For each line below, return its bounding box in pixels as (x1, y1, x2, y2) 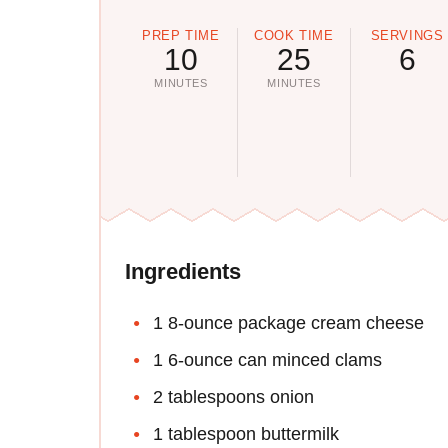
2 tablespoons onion (153, 387, 314, 408)
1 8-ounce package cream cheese (153, 313, 424, 334)
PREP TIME (142, 27, 220, 43)
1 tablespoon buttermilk (153, 424, 339, 445)
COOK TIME (254, 27, 334, 43)
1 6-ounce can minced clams (153, 350, 382, 371)
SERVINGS (370, 27, 444, 43)
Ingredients (125, 259, 241, 285)
